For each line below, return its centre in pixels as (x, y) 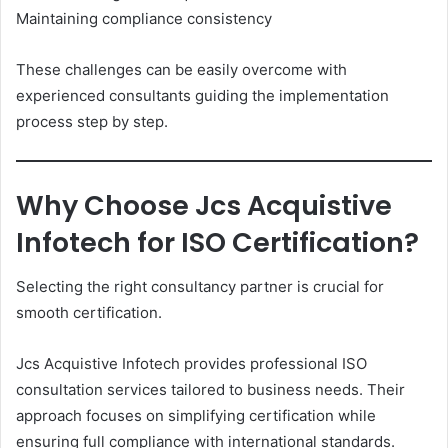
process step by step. (92, 122)
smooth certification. (89, 313)
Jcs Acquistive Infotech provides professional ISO (191, 364)
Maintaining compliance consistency (144, 19)
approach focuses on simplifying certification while (196, 416)
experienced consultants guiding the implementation (202, 96)
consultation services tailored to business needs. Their (210, 390)
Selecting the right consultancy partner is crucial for (200, 287)
